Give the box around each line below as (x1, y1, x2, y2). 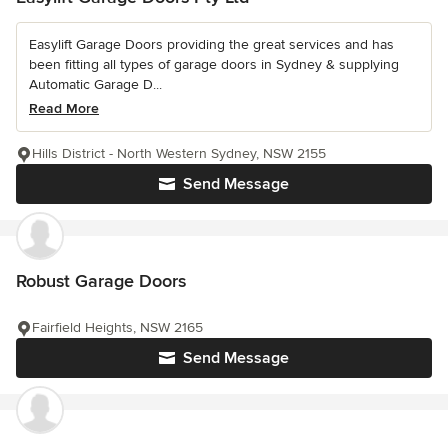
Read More (29, 100, 99, 118)
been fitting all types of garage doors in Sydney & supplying (29, 56, 399, 74)
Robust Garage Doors (16, 270, 186, 293)
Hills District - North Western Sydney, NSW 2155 (32, 145, 326, 163)
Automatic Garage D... (29, 76, 162, 94)
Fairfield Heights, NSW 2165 (32, 319, 203, 337)
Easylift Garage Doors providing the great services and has (29, 36, 394, 54)
